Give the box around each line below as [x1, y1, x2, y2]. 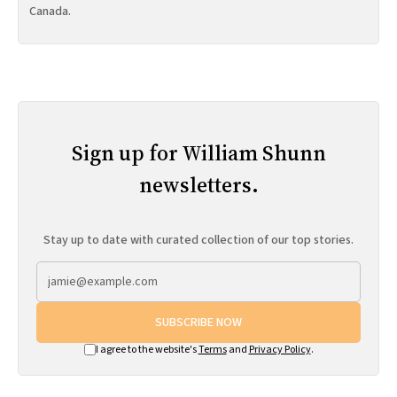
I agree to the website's [95, 341, 198, 357]
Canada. [29, 2, 71, 20]
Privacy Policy [248, 341, 311, 357]
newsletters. [138, 169, 259, 199]
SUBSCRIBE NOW [155, 313, 242, 331]
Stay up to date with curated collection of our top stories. [43, 230, 354, 249]
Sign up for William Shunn [71, 137, 326, 167]
